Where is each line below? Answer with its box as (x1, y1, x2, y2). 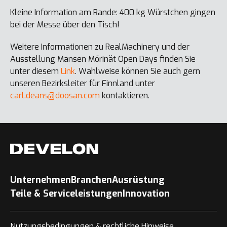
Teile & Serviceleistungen (10, 187, 123, 200)
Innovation (123, 187, 170, 200)
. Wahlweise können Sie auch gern (75, 66, 200, 77)
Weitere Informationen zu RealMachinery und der (10, 42, 190, 53)
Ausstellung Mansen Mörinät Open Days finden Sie (10, 54, 196, 65)
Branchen (71, 174, 112, 186)
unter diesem (10, 66, 61, 77)
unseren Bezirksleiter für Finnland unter (10, 78, 155, 89)
